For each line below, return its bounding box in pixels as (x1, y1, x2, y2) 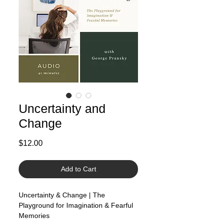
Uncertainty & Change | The (19, 191, 105, 199)
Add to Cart (60, 165, 96, 173)
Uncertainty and (19, 102, 106, 115)
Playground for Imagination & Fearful (19, 201, 133, 209)
